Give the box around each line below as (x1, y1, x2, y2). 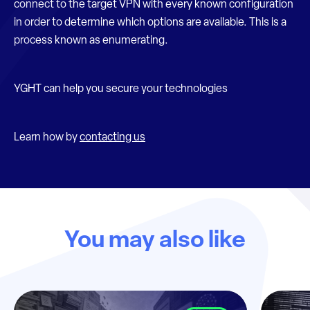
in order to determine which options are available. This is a (14, 17, 286, 28)
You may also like (64, 229, 246, 253)
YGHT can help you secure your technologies (14, 84, 228, 95)
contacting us (80, 132, 145, 143)
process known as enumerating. (14, 35, 168, 46)
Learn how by (14, 132, 80, 143)
